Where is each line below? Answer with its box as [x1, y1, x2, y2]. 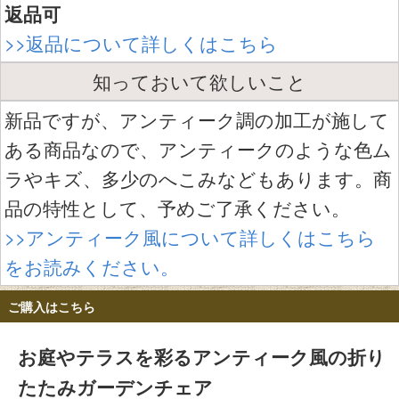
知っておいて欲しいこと [93, 68, 306, 95]
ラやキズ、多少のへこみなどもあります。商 [4, 165, 392, 192]
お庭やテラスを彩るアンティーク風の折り [18, 342, 386, 370]
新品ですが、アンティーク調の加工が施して [4, 106, 389, 134]
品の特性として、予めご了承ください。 [4, 194, 350, 222]
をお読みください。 [4, 253, 179, 281]
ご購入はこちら [7, 297, 95, 316]
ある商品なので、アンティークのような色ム [4, 135, 392, 163]
